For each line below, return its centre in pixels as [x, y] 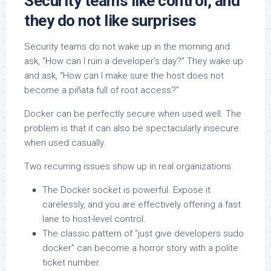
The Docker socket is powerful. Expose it [126, 190]
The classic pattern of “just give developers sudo [143, 234]
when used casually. [65, 143]
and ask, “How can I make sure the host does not [124, 76]
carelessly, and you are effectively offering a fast [142, 205]
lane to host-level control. [94, 219]
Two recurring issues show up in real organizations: [129, 167]
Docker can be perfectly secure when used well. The [133, 114]
